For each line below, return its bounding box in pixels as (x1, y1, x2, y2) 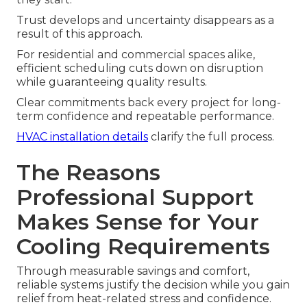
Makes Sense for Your (16, 208, 259, 236)
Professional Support (16, 184, 254, 211)
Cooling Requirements (16, 233, 270, 260)
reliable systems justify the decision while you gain (16, 278, 290, 292)
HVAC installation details (16, 130, 148, 144)
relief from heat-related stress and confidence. (16, 292, 271, 306)
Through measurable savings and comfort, (16, 265, 249, 278)
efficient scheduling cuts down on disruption (16, 62, 263, 75)
